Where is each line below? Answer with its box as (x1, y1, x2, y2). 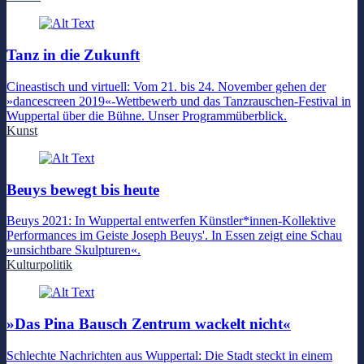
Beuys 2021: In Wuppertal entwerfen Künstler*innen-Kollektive (6, 214, 336, 228)
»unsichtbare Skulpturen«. (6, 243, 141, 258)
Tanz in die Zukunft (6, 46, 140, 64)
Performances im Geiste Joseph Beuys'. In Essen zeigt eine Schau (6, 228, 342, 243)
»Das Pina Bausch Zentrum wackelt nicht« (6, 315, 291, 333)
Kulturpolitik (6, 258, 72, 272)
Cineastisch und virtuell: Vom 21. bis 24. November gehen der (6, 79, 326, 93)
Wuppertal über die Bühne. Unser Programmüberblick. (6, 108, 287, 123)
